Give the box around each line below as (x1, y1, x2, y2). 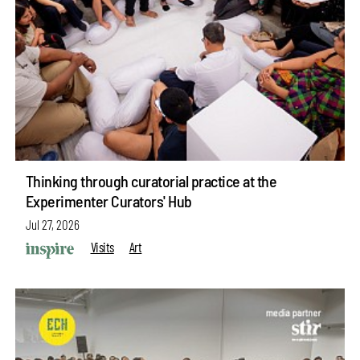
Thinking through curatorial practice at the (25, 171, 277, 191)
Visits (90, 238, 114, 255)
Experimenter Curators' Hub (25, 191, 192, 211)
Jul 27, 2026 (25, 215, 80, 232)
